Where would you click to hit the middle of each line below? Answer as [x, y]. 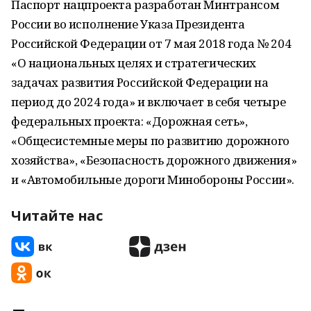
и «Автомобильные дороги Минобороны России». [153, 179]
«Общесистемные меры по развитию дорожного [150, 141]
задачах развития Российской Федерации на [140, 82]
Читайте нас [57, 216]
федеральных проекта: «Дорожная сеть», [129, 121]
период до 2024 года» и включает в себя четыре [149, 102]
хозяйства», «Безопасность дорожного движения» [154, 160]
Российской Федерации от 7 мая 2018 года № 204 [151, 43]
